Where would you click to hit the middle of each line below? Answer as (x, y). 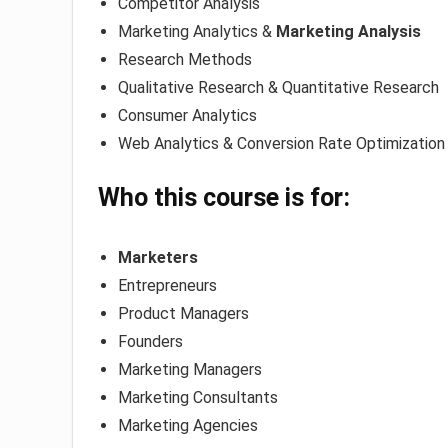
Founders (150, 342)
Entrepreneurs (167, 286)
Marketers (158, 258)
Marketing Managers (190, 370)
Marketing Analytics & (197, 32)
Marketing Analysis (348, 32)
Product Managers (183, 314)
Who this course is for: (224, 198)
